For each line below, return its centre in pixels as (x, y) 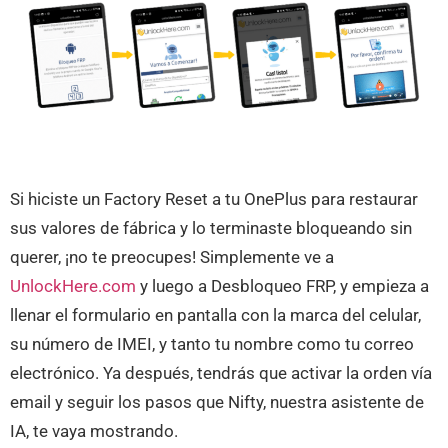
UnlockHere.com (73, 285)
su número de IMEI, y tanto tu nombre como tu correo (212, 343)
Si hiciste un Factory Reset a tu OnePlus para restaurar (214, 198)
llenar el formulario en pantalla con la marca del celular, (215, 314)
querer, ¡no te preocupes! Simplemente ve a (172, 256)
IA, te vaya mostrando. (94, 430)
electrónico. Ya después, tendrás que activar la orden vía (221, 372)
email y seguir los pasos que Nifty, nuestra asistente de (217, 401)
